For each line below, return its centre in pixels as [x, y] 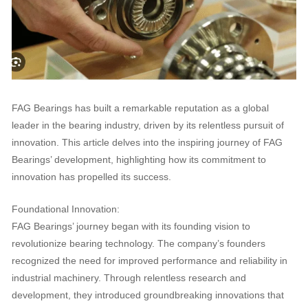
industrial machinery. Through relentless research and [129, 278]
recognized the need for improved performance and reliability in [149, 261]
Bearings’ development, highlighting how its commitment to [139, 159]
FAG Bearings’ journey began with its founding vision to [131, 226]
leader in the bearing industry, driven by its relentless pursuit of [147, 125]
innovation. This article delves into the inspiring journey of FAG [147, 142]
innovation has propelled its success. [91, 177]
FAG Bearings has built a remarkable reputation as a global [140, 108]
